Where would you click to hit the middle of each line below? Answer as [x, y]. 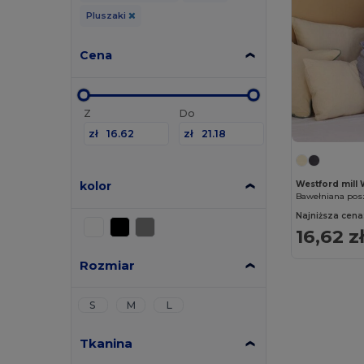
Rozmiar [108, 265]
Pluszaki [107, 15]
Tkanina [106, 343]
